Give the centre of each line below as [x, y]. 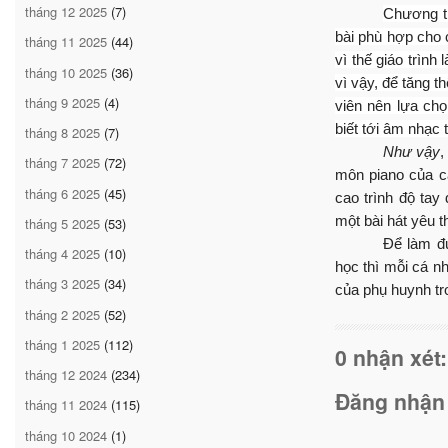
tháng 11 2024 [66, 405]
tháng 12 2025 [66, 12]
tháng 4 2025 [62, 254]
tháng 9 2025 [62, 102]
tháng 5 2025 [62, 223]
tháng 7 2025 [62, 163]
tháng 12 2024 [66, 375]
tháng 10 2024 [66, 435]
